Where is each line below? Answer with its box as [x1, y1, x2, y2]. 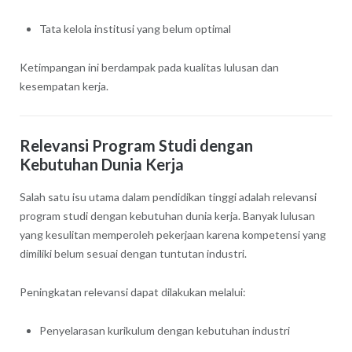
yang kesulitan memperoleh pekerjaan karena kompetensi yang [19, 228, 326, 242]
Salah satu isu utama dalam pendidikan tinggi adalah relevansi [19, 190, 317, 204]
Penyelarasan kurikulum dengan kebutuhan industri [38, 324, 290, 338]
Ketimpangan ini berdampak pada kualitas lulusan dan [19, 60, 279, 75]
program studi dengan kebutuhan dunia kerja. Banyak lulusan [19, 209, 315, 223]
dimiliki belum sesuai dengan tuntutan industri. [19, 247, 247, 261]
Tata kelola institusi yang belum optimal [38, 22, 231, 36]
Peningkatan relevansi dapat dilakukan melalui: [19, 285, 246, 299]
